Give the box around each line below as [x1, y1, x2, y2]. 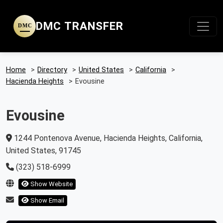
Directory [37, 66, 67, 74]
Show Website [29, 180, 73, 188]
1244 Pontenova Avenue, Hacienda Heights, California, [12, 133, 203, 143]
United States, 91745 [6, 146, 81, 155]
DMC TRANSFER [36, 19, 123, 32]
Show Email [29, 197, 64, 204]
